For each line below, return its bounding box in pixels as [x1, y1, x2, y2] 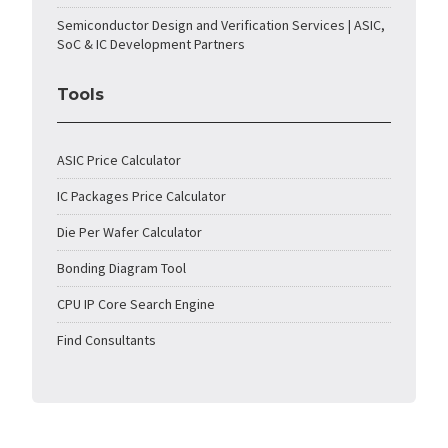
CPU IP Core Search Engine [57, 295, 216, 314]
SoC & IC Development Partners [57, 35, 246, 54]
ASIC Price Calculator [57, 151, 182, 170]
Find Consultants [57, 331, 157, 350]
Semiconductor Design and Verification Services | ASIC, [57, 16, 386, 35]
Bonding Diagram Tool [57, 259, 187, 278]
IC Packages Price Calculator [57, 187, 227, 206]
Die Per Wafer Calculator [57, 223, 203, 242]
